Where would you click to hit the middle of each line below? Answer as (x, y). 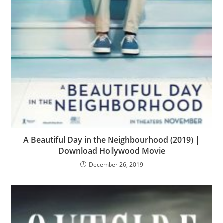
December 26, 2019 (116, 165)
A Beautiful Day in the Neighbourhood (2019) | (111, 140)
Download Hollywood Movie (111, 151)
